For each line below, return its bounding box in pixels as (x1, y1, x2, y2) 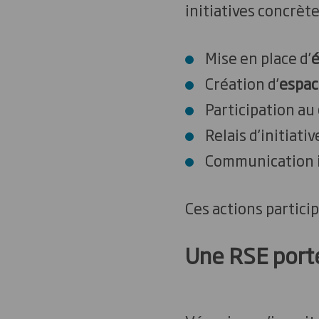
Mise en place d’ (204, 46, 311, 69)
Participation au (204, 98, 318, 120)
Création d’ (204, 72, 279, 95)
